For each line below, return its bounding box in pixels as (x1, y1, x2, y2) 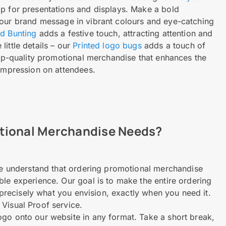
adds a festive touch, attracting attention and (36, 28, 213, 38)
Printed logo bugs (73, 40, 142, 50)
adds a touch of (141, 40, 206, 50)
